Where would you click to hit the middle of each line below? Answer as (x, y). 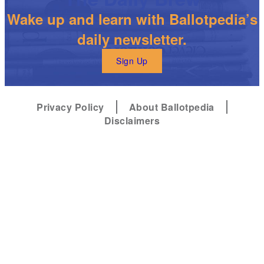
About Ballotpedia (171, 107)
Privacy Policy (70, 107)
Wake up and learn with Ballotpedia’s (132, 19)
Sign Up (132, 61)
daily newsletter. (132, 39)
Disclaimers (132, 120)
